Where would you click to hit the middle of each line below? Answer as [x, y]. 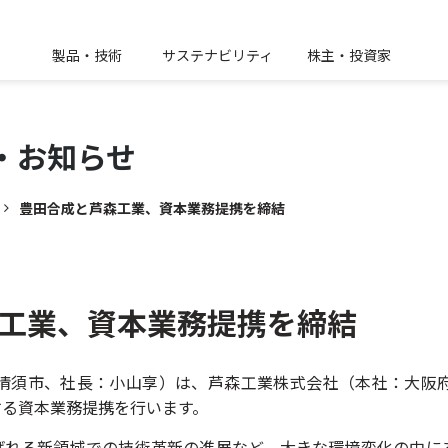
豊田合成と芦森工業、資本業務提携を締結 [152, 207]
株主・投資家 [349, 54]
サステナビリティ [218, 54]
